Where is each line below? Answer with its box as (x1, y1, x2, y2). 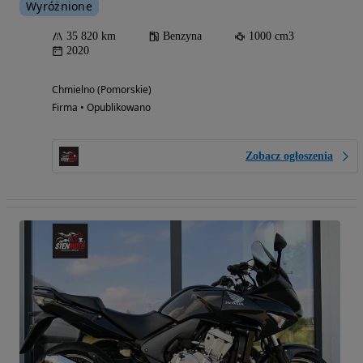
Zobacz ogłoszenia (246, 150, 333, 163)
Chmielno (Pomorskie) (52, 83, 152, 97)
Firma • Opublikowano (52, 100, 151, 115)
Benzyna (163, 30, 202, 43)
